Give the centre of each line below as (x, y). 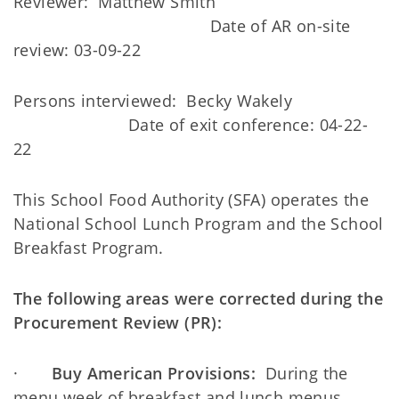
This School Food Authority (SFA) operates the (191, 199)
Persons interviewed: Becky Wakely (194, 101)
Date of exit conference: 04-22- (191, 125)
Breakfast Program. (89, 248)
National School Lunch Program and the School (199, 224)
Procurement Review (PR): (118, 322)
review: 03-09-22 (77, 50)
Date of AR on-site (182, 26)
